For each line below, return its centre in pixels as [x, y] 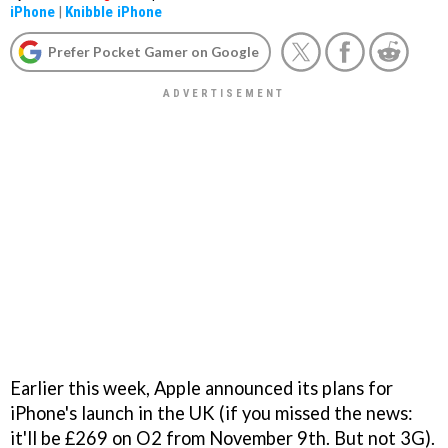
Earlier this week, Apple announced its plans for [201, 387]
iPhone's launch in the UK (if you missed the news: [211, 412]
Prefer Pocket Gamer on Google [153, 51]
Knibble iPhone [113, 12]
